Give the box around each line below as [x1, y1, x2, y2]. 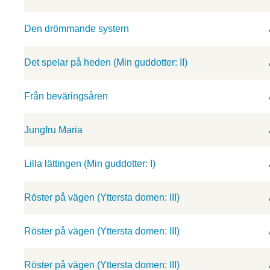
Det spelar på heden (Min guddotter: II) [24, 57, 187, 67]
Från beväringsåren [24, 91, 108, 101]
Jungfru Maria [24, 125, 83, 135]
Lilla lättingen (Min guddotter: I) [24, 159, 155, 169]
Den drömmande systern [24, 24, 129, 34]
